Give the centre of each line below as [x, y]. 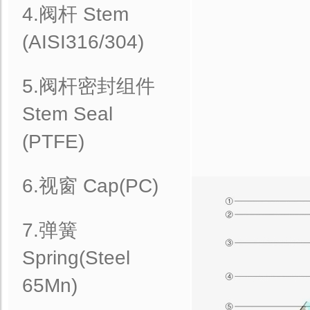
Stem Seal [67, 114]
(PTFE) [53, 142]
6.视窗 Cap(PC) [90, 186]
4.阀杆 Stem [75, 14]
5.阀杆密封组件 [89, 86]
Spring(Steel [76, 258]
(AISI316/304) [83, 42]
